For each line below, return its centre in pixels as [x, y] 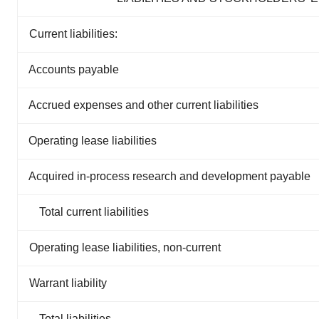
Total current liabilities [94, 211]
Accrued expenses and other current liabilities [143, 105]
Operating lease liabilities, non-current [125, 247]
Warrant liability [68, 283]
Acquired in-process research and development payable [169, 176]
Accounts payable [74, 69]
